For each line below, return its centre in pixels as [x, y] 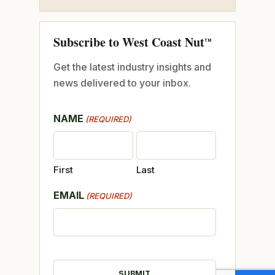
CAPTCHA [77, 253]
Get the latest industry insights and [132, 67]
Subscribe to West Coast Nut [129, 42]
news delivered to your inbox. [122, 83]
